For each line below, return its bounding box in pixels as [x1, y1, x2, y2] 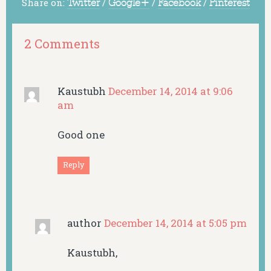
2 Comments [24, 34, 100, 52]
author [67, 216, 104, 230]
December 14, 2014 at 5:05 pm [103, 216, 247, 230]
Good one [57, 127, 105, 142]
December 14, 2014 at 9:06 [108, 84, 233, 99]
